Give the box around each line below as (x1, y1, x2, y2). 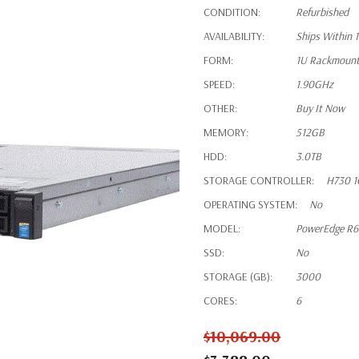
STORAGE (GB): (204, 269, 272, 284)
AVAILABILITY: (204, 29, 264, 43)
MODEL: (204, 221, 240, 236)
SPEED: (204, 77, 235, 91)
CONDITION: (204, 5, 260, 19)
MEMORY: (204, 125, 248, 139)
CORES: (204, 293, 237, 308)
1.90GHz (296, 77, 333, 91)
